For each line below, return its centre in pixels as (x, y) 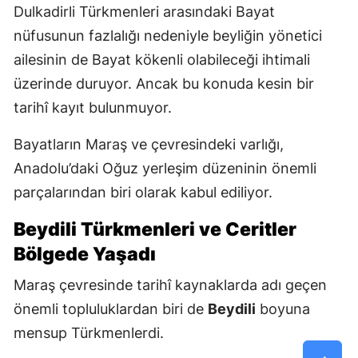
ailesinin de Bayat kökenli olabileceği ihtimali (162, 60)
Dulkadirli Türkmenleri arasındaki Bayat (144, 12)
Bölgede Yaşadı (85, 255)
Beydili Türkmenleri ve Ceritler (155, 230)
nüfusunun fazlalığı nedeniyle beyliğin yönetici (168, 36)
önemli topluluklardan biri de (111, 309)
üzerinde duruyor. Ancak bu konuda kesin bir (164, 84)
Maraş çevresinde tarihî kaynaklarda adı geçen (170, 285)
